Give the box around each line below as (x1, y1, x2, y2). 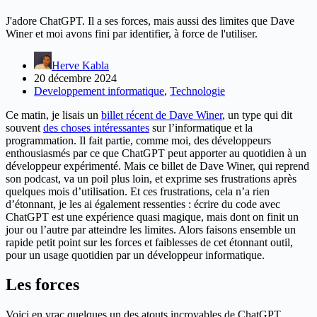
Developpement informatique (34, 84, 164, 97)
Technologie (170, 84, 225, 97)
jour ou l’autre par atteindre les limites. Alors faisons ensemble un (6, 223, 296, 236)
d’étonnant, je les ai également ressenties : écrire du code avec (6, 197, 280, 210)
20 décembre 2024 (34, 71, 117, 84)
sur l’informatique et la (149, 121, 253, 134)
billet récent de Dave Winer (101, 108, 222, 121)
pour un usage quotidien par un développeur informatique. (6, 248, 265, 261)
